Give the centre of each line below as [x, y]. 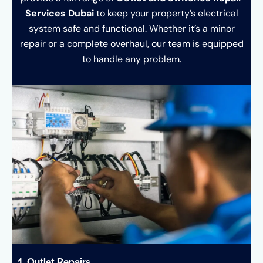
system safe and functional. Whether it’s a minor [131, 29]
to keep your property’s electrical [166, 14]
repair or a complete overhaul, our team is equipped [131, 44]
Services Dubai [59, 14]
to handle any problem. [131, 59]
